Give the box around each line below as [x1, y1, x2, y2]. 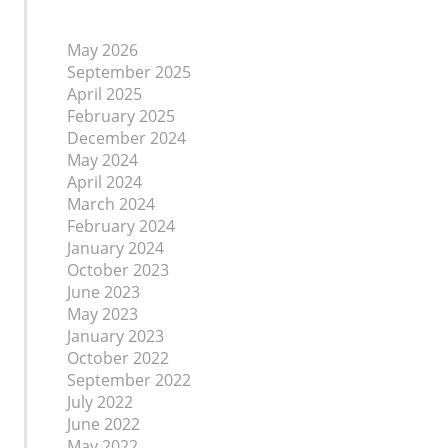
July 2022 [67, 391, 133, 413]
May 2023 [67, 303, 138, 325]
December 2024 [67, 127, 186, 149]
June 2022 [67, 413, 140, 435]
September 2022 [67, 369, 191, 391]
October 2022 [67, 347, 169, 369]
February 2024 [67, 215, 175, 237]
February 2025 [67, 105, 175, 127]
